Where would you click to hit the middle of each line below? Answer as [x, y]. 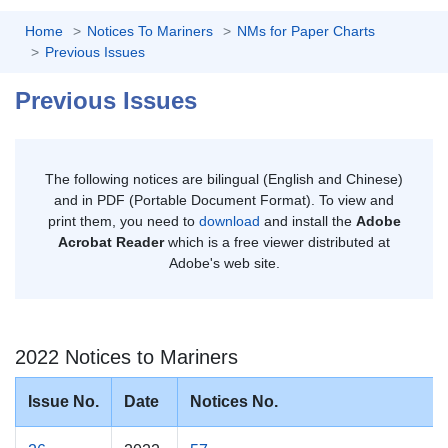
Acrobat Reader [111, 241]
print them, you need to [123, 220]
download [229, 220]
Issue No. [63, 401]
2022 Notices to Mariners [126, 356]
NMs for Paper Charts [306, 30]
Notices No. [234, 401]
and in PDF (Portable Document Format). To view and [224, 199]
